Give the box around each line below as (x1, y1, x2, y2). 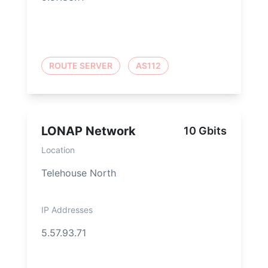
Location (41, 145, 75, 156)
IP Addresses (41, 205, 93, 215)
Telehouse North (41, 167, 116, 179)
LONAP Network (41, 124, 136, 139)
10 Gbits (184, 124, 227, 138)
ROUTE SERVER (49, 60, 112, 71)
